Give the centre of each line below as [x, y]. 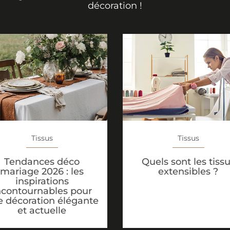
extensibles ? [188, 172]
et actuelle [42, 210]
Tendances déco [42, 161]
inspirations [42, 181]
